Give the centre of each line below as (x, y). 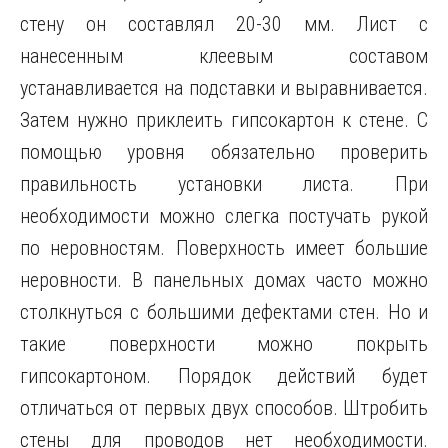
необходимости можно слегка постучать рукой (224, 216)
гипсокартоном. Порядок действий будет (224, 376)
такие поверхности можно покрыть (224, 344)
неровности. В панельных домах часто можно (224, 280)
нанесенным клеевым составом (224, 56)
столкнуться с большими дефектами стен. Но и (224, 312)
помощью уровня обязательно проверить (224, 152)
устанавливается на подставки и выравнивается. (224, 88)
